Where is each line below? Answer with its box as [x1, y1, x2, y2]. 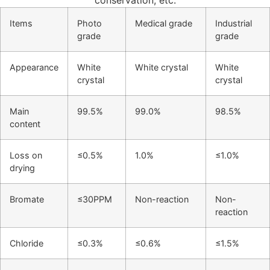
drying [10, 163, 35, 173]
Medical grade [135, 18, 192, 28]
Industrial [215, 18, 252, 28]
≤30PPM [77, 194, 112, 204]
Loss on [10, 150, 42, 160]
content [10, 119, 40, 129]
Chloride [10, 238, 43, 248]
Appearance [10, 62, 58, 72]
